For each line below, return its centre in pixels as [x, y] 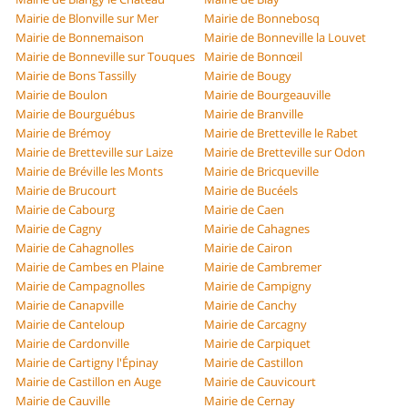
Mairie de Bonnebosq [262, 19]
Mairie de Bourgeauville [267, 95]
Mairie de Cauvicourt [260, 382]
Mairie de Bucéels [251, 191]
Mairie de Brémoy [64, 133]
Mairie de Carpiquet [257, 344]
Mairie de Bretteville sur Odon [285, 153]
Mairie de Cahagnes [257, 229]
